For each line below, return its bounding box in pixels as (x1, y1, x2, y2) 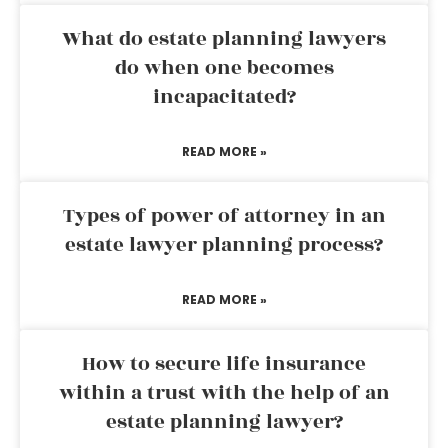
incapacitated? (152, 82, 296, 112)
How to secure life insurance (82, 349, 366, 379)
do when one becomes (114, 53, 334, 83)
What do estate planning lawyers (62, 24, 386, 54)
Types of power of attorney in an (62, 201, 386, 231)
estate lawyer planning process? (65, 230, 383, 260)
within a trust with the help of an (58, 378, 390, 408)
